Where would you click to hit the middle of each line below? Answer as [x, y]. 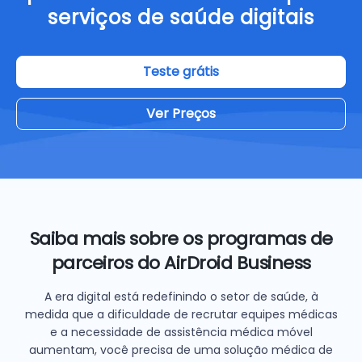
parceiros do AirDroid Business [181, 263]
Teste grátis [181, 71]
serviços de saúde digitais [181, 17]
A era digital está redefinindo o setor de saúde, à [181, 296]
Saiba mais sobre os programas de [181, 238]
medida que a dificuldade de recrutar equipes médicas [181, 314]
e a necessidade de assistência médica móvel [181, 332]
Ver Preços [181, 113]
